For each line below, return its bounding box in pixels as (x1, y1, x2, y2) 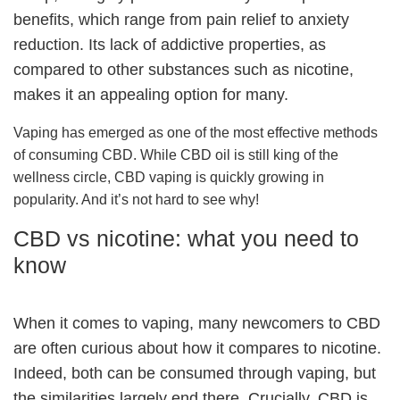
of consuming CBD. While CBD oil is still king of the (13, 146, 338, 162)
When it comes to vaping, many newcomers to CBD (13, 313, 380, 332)
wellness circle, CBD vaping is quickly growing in (13, 169, 324, 185)
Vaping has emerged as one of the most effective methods (13, 124, 378, 140)
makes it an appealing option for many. (13, 85, 288, 104)
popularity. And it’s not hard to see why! (13, 191, 259, 207)
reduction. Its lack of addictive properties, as (13, 35, 326, 54)
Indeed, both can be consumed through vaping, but (13, 363, 376, 382)
